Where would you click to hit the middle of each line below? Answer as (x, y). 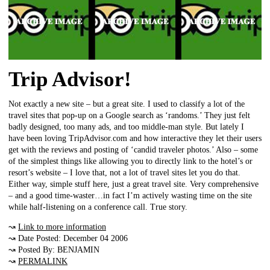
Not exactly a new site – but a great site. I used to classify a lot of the (127, 104)
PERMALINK (43, 261)
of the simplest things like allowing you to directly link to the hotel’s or (130, 161)
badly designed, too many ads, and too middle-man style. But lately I (126, 127)
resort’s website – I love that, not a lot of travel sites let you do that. (124, 172)
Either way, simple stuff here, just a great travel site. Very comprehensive (133, 184)
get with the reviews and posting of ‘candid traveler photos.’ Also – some (133, 149)
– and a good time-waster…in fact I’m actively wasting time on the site (130, 195)
